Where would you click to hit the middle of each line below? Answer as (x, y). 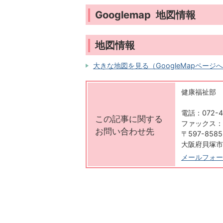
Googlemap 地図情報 (145, 15)
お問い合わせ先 (125, 131)
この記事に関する (129, 119)
